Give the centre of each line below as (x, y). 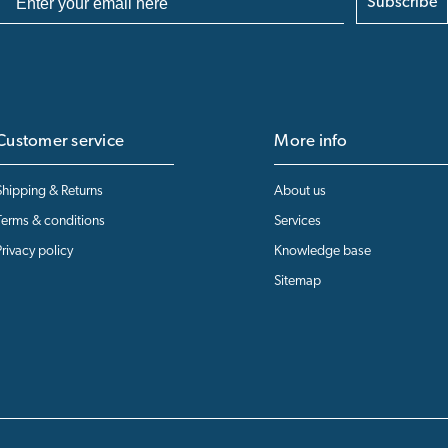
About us (300, 192)
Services (298, 222)
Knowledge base (323, 252)
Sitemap (298, 282)
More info (311, 142)
